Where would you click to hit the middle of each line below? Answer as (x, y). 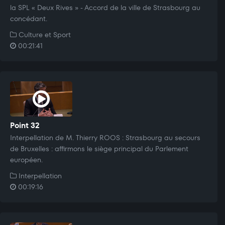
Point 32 (25, 125)
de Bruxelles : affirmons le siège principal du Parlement (99, 148)
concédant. (29, 18)
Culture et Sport (44, 34)
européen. (26, 159)
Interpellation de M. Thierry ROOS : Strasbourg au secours (105, 137)
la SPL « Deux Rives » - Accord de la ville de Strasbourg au (105, 7)
